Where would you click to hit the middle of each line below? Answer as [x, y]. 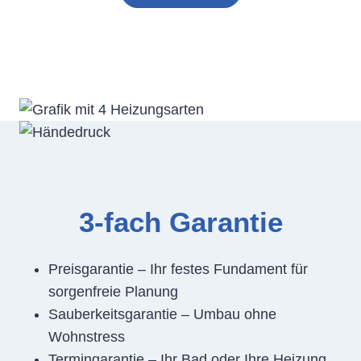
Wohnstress [87, 336]
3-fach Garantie [180, 222]
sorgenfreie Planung [113, 291]
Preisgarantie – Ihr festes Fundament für [178, 269]
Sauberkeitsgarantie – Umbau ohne [162, 314]
